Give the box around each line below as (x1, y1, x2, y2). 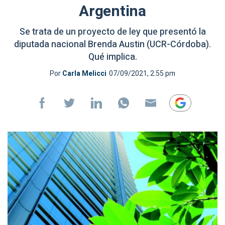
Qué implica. (88, 50, 137, 64)
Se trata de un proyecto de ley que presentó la (19, 25, 206, 39)
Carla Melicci (62, 68, 106, 79)
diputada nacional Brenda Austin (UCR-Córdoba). (14, 38, 211, 51)
